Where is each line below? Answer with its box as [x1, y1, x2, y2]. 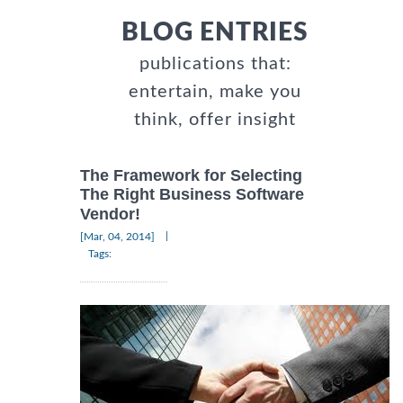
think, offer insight [134, 111, 296, 130]
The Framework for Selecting [80, 166, 302, 185]
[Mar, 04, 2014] [80, 230, 155, 242]
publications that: [139, 55, 291, 74]
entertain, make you [129, 83, 301, 102]
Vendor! [80, 204, 140, 223]
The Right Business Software [80, 185, 304, 204]
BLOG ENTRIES [121, 20, 309, 46]
